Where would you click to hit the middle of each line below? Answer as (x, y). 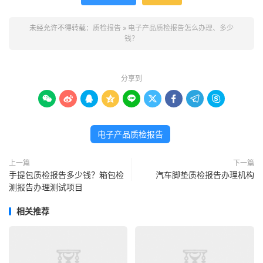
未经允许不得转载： (61, 28)
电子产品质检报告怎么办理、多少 (181, 28)
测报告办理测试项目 (46, 187)
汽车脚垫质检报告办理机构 (205, 175)
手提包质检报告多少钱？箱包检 (66, 175)
